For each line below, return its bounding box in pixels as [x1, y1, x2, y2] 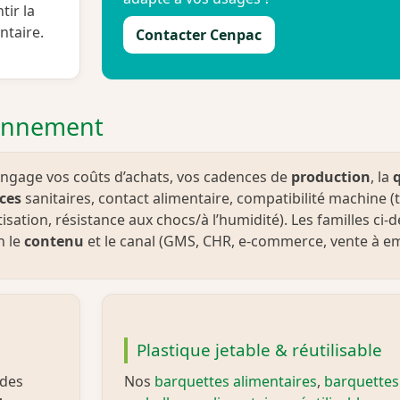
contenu [24, 230, 84, 251]
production [291, 166, 371, 187]
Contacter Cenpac [136, 25, 262, 46]
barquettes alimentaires [154, 371, 317, 392]
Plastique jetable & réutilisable [136, 338, 382, 362]
